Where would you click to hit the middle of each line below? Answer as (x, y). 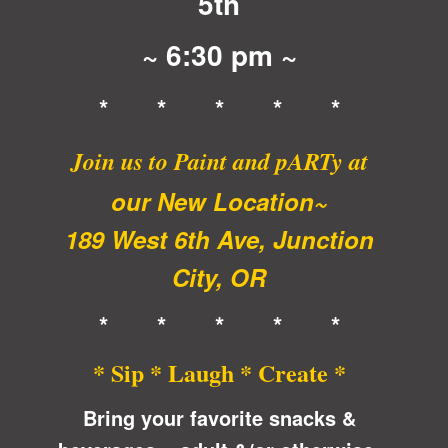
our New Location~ (219, 200)
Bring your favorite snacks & (219, 417)
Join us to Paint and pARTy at (219, 160)
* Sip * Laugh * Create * (219, 372)
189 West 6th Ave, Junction (219, 238)
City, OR (219, 276)
